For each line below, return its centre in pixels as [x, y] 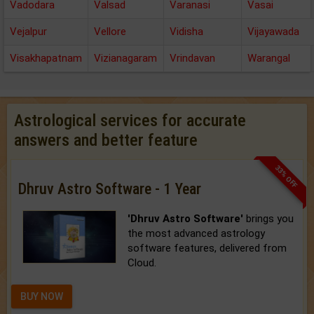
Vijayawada [273, 32]
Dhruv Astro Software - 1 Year [110, 189]
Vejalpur [28, 32]
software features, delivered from [207, 248]
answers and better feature [106, 140]
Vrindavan [192, 58]
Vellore [110, 32]
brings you [269, 219]
